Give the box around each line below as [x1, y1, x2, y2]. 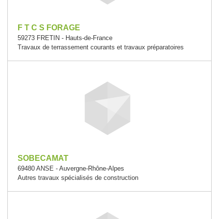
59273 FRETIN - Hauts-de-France [18, 34, 112, 42]
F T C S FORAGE [18, 23, 80, 32]
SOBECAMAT [18, 154, 68, 162]
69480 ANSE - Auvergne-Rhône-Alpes [18, 165, 124, 172]
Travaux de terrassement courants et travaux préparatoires [18, 44, 184, 51]
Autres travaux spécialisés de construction [18, 174, 138, 181]
